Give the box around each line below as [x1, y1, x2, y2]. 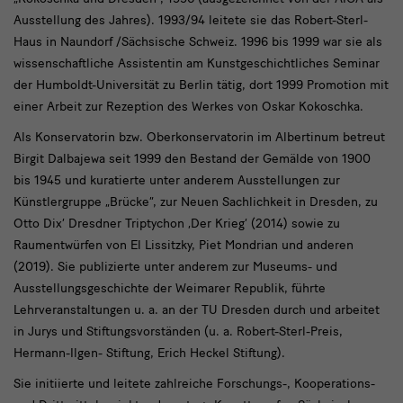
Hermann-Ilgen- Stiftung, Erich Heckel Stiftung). [13, 345, 285, 361]
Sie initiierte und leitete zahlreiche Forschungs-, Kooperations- [13, 375, 375, 391]
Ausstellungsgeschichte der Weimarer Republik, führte [13, 280, 326, 296]
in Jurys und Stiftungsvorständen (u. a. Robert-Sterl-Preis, [13, 323, 343, 339]
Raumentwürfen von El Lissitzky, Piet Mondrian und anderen [13, 237, 354, 253]
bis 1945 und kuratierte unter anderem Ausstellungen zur [13, 172, 340, 188]
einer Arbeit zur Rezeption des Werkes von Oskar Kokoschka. [13, 98, 363, 114]
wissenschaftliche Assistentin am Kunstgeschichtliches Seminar [13, 55, 380, 71]
